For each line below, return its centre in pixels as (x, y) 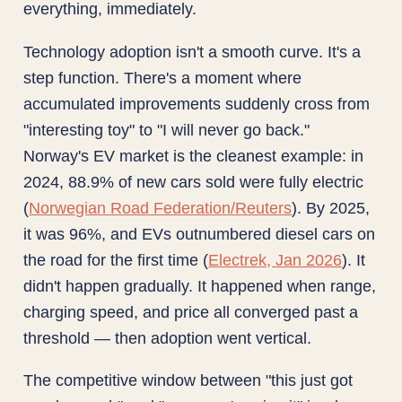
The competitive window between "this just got (188, 380)
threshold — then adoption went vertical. (168, 337)
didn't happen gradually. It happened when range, (200, 285)
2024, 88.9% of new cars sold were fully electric (194, 181)
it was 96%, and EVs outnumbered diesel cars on (200, 233)
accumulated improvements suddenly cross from (197, 103)
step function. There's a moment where (163, 77)
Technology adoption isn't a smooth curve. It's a (192, 51)
